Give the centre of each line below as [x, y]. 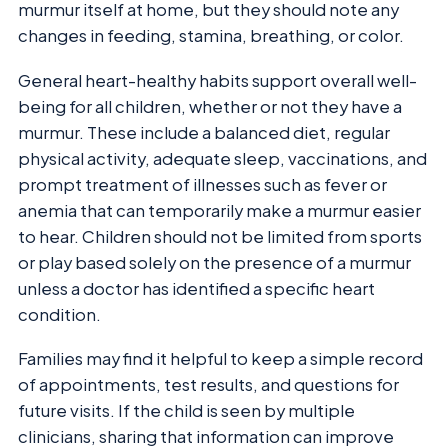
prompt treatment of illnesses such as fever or [202, 184]
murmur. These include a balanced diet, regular [204, 132]
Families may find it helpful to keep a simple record [220, 359]
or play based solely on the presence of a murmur [214, 262]
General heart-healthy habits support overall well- [217, 80]
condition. [59, 314]
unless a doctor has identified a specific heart [196, 288]
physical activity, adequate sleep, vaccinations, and [222, 158]
